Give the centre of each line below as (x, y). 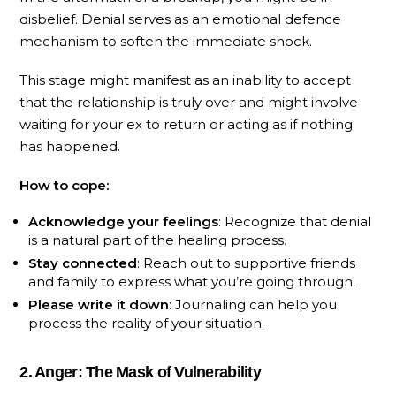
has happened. (70, 146)
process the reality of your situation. (147, 324)
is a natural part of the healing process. (158, 240)
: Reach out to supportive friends (247, 263)
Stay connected (83, 263)
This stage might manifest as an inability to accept (186, 80)
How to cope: (65, 185)
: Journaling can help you (253, 305)
